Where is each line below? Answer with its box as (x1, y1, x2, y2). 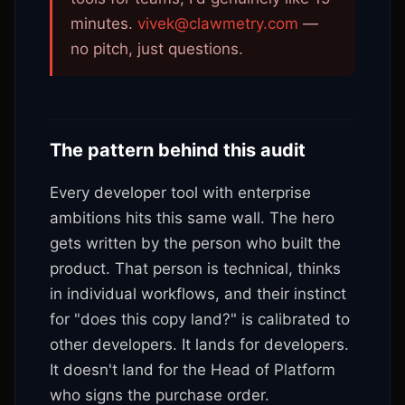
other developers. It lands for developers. (50, 335, 349, 353)
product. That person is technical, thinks (50, 259, 341, 278)
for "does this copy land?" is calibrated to (50, 310, 350, 328)
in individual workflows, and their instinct (50, 285, 346, 303)
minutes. (71, 14, 137, 33)
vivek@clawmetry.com (137, 14, 298, 33)
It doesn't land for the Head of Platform (50, 361, 335, 379)
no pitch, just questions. (71, 40, 243, 58)
